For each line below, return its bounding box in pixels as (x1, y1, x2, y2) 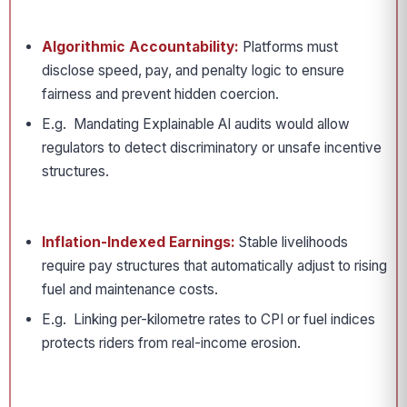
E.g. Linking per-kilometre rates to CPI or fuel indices (42, 311, 375, 328)
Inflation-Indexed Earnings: (42, 233, 235, 251)
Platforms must (239, 38, 338, 55)
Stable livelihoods (235, 233, 348, 251)
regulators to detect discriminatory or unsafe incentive (42, 139, 382, 156)
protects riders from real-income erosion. (42, 334, 301, 352)
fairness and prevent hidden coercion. (42, 85, 279, 103)
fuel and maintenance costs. (42, 281, 218, 298)
